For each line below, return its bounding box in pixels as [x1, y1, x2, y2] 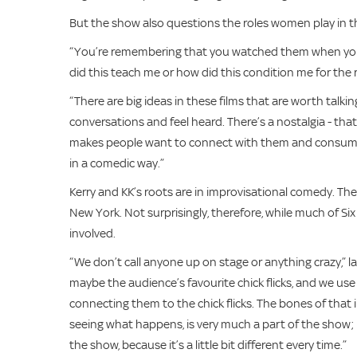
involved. [69, 226, 116, 241]
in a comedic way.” [69, 155, 164, 171]
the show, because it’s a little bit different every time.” [69, 337, 347, 352]
